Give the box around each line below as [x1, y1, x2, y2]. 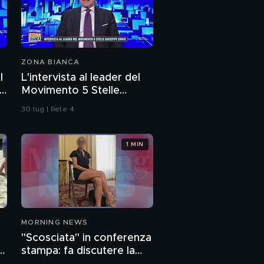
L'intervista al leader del [21, 72, 140, 84]
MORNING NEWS [21, 219, 88, 226]
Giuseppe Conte [21, 98, 102, 110]
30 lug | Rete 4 [21, 105, 74, 113]
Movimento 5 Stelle [21, 85, 120, 97]
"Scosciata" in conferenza [21, 233, 151, 244]
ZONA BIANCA [21, 58, 80, 66]
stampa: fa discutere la [21, 246, 135, 257]
